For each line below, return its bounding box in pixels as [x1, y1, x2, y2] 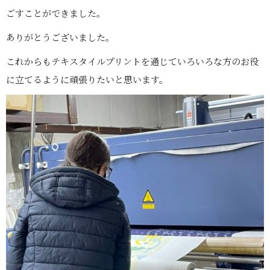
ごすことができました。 [6, 6, 105, 19]
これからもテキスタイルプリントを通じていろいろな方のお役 [6, 54, 259, 67]
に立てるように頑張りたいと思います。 [6, 72, 168, 86]
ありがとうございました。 [6, 30, 115, 43]
